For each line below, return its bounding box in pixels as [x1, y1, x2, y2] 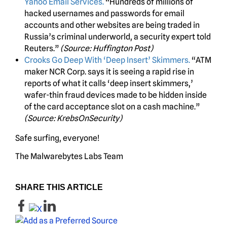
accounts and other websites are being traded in [24, 20, 200, 30]
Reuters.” [24, 44, 60, 54]
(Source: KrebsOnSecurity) [24, 113, 122, 124]
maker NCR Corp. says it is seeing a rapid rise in [24, 67, 194, 77]
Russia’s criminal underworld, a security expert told [24, 32, 211, 42]
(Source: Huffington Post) [60, 44, 153, 54]
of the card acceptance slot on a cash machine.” [24, 102, 200, 112]
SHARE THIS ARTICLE [15, 183, 103, 192]
